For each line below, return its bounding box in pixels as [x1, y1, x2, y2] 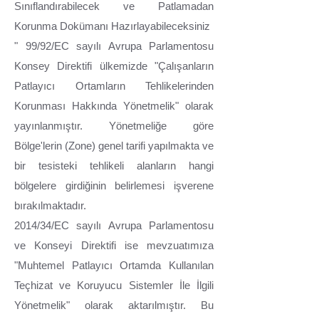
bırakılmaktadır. [14, 199, 86, 212]
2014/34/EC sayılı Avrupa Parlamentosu [14, 219, 214, 232]
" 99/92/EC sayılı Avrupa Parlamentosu [14, 40, 214, 53]
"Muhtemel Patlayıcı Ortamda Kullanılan [14, 259, 214, 272]
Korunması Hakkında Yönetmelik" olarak [14, 100, 214, 113]
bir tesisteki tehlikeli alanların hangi [14, 159, 214, 172]
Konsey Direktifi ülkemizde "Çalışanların [14, 60, 214, 73]
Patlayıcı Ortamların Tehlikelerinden [14, 80, 214, 93]
